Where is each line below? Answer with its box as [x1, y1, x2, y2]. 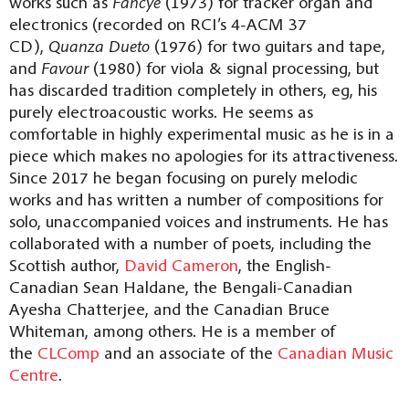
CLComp [37, 341, 100, 363]
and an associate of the [100, 341, 278, 363]
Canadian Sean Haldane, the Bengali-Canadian [9, 275, 352, 298]
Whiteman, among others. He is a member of [9, 319, 335, 341]
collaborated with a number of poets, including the [9, 231, 372, 254]
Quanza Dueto [48, 34, 150, 57]
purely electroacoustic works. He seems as [9, 100, 313, 122]
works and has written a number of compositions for [9, 187, 383, 210]
